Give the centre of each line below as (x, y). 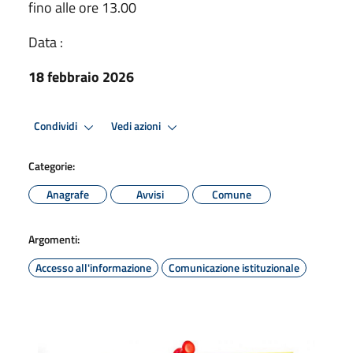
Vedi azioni (137, 126)
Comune (232, 194)
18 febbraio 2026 (81, 76)
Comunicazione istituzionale (234, 267)
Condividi (57, 126)
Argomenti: (54, 239)
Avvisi (150, 194)
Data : (46, 42)
